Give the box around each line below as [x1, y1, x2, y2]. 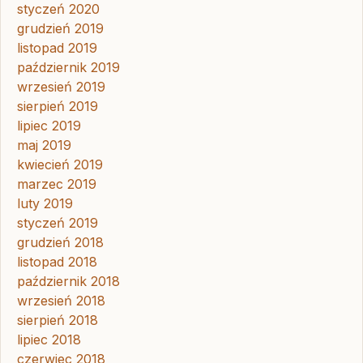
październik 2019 [17, 59, 120, 76]
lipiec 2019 [17, 117, 81, 135]
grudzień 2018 [17, 234, 104, 251]
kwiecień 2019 [17, 156, 103, 173]
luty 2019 [17, 195, 73, 212]
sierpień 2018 [17, 312, 98, 329]
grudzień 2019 [17, 20, 104, 37]
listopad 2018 [17, 254, 97, 271]
